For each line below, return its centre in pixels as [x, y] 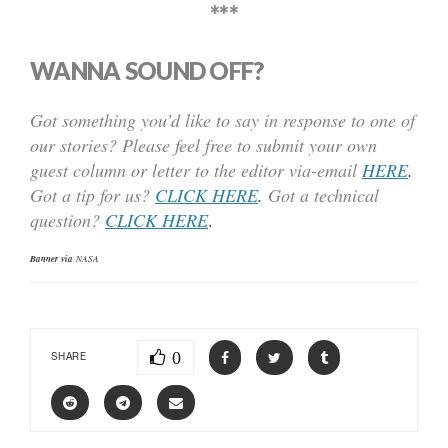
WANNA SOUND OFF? [147, 70]
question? [67, 219]
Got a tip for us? [92, 194]
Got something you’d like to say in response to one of [222, 119]
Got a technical [323, 194]
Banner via [51, 258]
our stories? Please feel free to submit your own [203, 144]
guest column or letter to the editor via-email [193, 169]
